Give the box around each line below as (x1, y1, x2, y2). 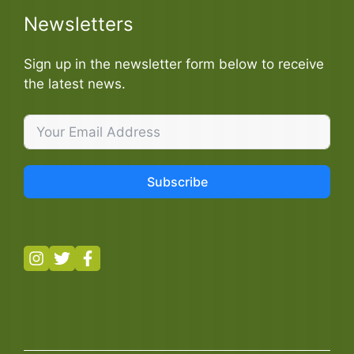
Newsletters (24, 13, 134, 36)
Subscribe (146, 173, 208, 190)
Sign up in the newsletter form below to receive (24, 56, 324, 73)
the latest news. (24, 76, 126, 92)
